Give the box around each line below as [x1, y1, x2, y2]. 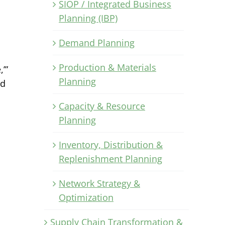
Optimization [59, 191, 114, 203]
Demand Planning [59, 36, 135, 49]
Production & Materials [59, 61, 156, 73]
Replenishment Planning [59, 152, 162, 165]
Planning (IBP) [59, 12, 118, 24]
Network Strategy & [59, 177, 140, 189]
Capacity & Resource [59, 99, 145, 112]
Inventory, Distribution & [59, 138, 163, 151]
